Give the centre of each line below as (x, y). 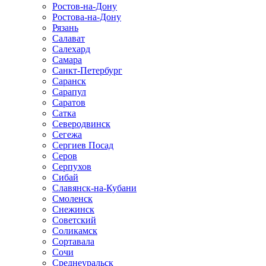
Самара (67, 60)
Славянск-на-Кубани (94, 188)
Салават (69, 38)
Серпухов (72, 167)
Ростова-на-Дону (87, 17)
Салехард (71, 49)
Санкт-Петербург (87, 70)
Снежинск (73, 209)
